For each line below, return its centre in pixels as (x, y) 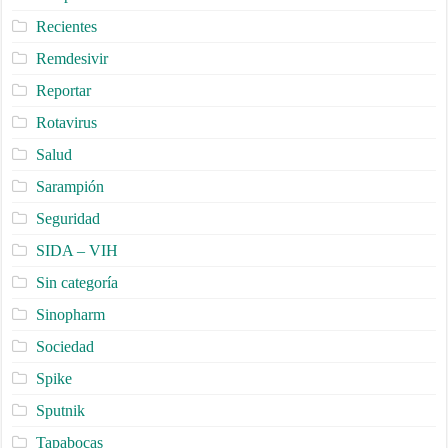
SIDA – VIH (76, 251)
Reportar (63, 91)
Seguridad (67, 219)
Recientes (66, 27)
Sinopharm (70, 315)
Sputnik (60, 411)
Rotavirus (66, 123)
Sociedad (64, 347)
